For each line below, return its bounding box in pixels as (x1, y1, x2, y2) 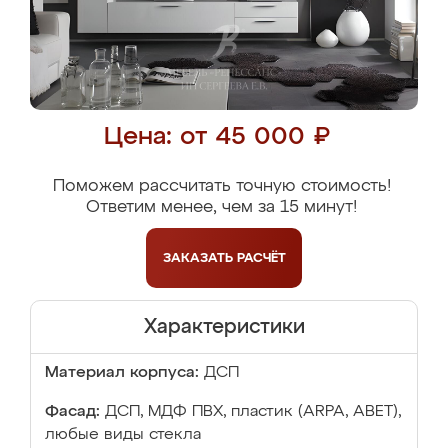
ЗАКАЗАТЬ (162, 251, 237, 265)
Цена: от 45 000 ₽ (103, 125, 330, 150)
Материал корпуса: (45, 365, 199, 381)
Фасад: (45, 404, 100, 420)
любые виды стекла (45, 427, 201, 443)
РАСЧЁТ (236, 251, 286, 265)
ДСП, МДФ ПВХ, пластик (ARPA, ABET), (105, 404, 401, 420)
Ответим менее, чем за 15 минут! (86, 199, 357, 216)
